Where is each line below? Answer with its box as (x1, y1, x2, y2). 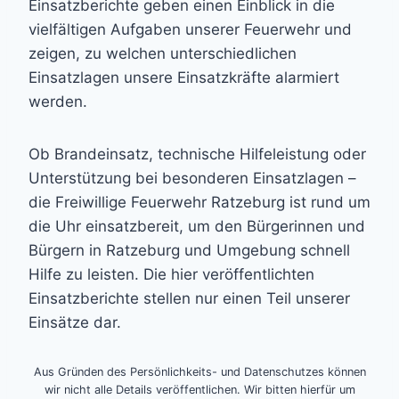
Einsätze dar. (28, 313, 121, 331)
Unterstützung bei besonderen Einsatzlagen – (28, 168, 356, 187)
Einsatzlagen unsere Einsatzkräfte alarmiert (28, 68, 339, 86)
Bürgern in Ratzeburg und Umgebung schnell (28, 240, 350, 259)
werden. (28, 92, 87, 110)
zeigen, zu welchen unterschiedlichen (28, 44, 297, 62)
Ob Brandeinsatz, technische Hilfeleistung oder (28, 144, 366, 163)
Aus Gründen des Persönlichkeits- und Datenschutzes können (33, 364, 366, 379)
